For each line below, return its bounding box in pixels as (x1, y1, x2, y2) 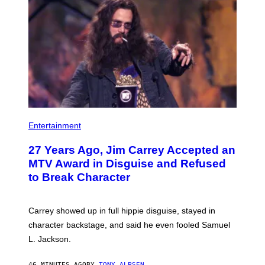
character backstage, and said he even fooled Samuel (28, 219, 230, 230)
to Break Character (28, 170, 130, 183)
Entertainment (28, 120, 81, 130)
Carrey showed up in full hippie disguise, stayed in (28, 205, 215, 215)
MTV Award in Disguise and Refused (28, 157, 226, 170)
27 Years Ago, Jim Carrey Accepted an (28, 143, 235, 156)
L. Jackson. (28, 234, 71, 244)
